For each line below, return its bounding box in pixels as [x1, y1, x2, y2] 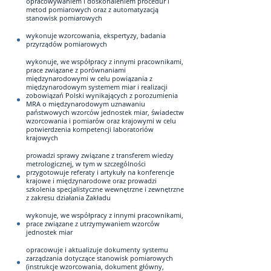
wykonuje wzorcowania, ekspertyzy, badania [26, 31, 166, 40]
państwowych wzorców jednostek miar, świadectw [26, 108, 184, 117]
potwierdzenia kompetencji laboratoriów [26, 125, 154, 134]
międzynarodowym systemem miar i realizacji [26, 82, 168, 91]
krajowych [26, 133, 58, 142]
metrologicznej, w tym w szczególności [26, 159, 146, 168]
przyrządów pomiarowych [26, 39, 107, 48]
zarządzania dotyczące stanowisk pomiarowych [26, 253, 173, 263]
